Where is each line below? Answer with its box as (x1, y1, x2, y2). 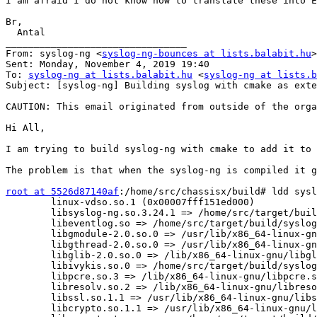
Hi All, (6, 122, 45, 134)
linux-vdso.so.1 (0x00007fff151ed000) (6, 197, 255, 208)
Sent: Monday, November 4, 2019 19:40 (6, 59, 209, 70)
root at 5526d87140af (6, 186, 119, 197)
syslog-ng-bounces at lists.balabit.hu (102, 48, 311, 59)
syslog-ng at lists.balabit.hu (28, 69, 192, 81)
